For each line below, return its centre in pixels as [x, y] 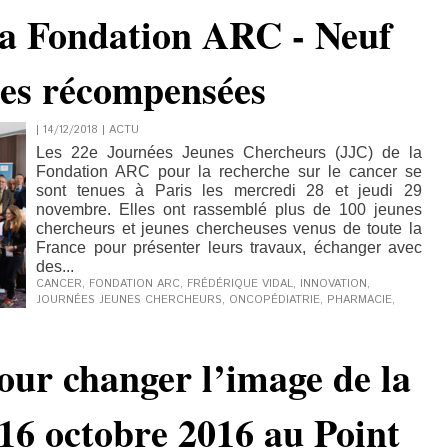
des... [55, 266]
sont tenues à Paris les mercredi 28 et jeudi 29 [229, 190]
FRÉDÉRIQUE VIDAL [240, 284]
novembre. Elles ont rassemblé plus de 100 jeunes [229, 209]
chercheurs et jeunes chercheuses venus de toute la [229, 228]
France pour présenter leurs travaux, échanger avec [229, 247]
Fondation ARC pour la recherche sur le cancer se [229, 171]
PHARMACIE [359, 300]
